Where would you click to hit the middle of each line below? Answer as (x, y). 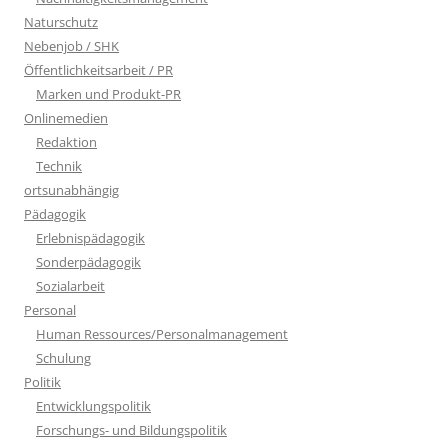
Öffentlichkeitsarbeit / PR (98, 69)
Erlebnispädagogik (90, 237)
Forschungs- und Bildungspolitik (131, 429)
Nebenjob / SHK (71, 45)
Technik (59, 165)
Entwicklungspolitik (93, 405)
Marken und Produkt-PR (108, 93)
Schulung (63, 357)
